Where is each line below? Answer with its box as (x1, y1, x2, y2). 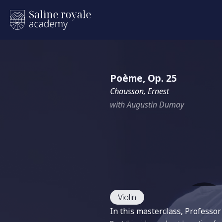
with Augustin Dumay (110, 99, 184, 110)
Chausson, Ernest (110, 86, 169, 97)
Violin (118, 191, 136, 203)
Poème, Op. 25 (110, 71, 177, 85)
